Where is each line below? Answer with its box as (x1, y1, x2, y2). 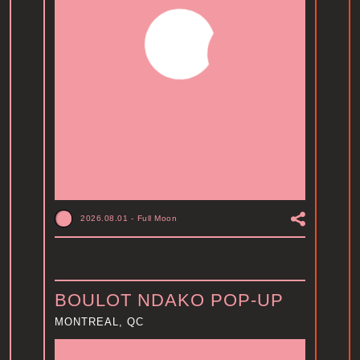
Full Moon (137, 214, 177, 223)
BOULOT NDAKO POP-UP (55, 290, 284, 311)
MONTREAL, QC (55, 316, 144, 329)
